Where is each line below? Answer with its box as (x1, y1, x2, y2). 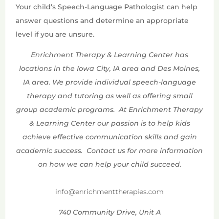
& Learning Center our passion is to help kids (29, 119, 190, 128)
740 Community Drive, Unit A (58, 208, 161, 217)
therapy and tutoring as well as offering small (26, 91, 193, 101)
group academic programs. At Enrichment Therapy (16, 105, 203, 114)
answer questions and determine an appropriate (16, 16, 189, 25)
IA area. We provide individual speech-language (23, 78, 196, 87)
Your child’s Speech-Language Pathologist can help (16, 2, 198, 12)
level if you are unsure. (16, 30, 97, 39)
